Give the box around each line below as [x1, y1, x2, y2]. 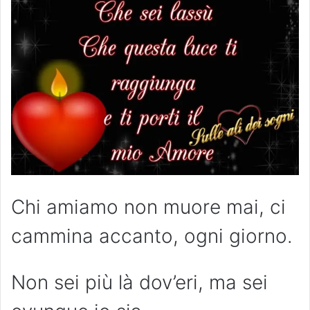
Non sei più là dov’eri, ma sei [11, 270, 268, 294]
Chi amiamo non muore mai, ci [11, 194, 286, 219]
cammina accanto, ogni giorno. [11, 224, 293, 248]
